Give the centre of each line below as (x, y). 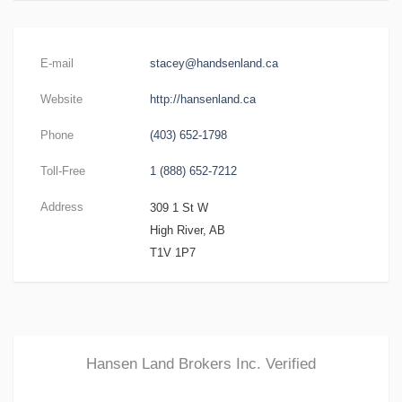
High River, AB (187, 230)
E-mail (57, 63)
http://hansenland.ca (202, 99)
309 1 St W (179, 208)
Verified (291, 364)
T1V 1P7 (172, 253)
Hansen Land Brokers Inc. (176, 364)
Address (62, 207)
